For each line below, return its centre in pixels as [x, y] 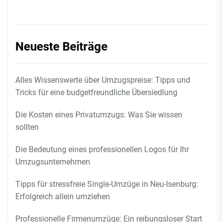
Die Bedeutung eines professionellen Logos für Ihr [102, 149]
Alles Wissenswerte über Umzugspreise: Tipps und [103, 80]
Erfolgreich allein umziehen [63, 196]
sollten [27, 127]
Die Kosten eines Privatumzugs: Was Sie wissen [99, 115]
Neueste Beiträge [61, 47]
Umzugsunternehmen [53, 162]
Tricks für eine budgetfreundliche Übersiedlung [96, 92]
